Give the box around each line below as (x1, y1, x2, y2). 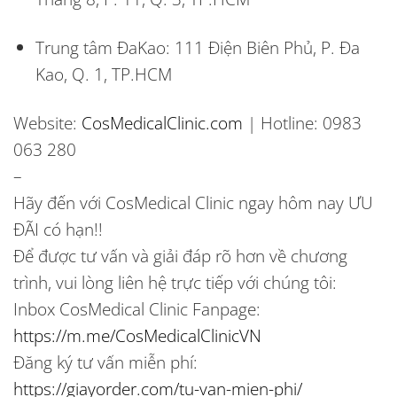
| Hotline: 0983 (243, 110, 362, 135)
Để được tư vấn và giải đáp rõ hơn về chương (13, 243, 347, 268)
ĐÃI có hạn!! (13, 216, 103, 241)
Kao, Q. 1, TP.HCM (35, 61, 172, 86)
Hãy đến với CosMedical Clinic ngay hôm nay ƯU (13, 190, 373, 214)
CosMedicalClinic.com (82, 110, 243, 135)
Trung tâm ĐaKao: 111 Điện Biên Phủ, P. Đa (35, 35, 360, 59)
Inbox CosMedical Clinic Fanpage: (13, 296, 261, 321)
